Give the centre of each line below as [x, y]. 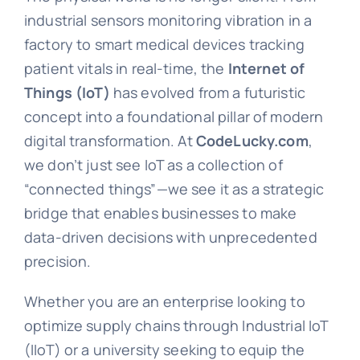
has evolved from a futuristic [208, 93]
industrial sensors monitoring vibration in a [168, 20]
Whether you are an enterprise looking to [164, 302]
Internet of [266, 69]
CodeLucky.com [252, 141]
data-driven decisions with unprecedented [170, 237]
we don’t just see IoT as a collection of [153, 165]
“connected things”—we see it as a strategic [174, 189]
